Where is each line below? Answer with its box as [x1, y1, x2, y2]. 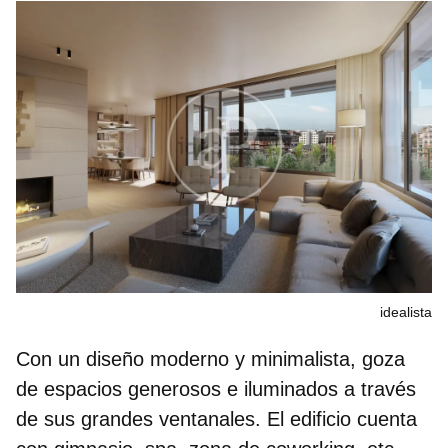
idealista [380, 304, 432, 321]
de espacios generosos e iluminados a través [16, 378, 416, 401]
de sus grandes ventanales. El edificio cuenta [16, 408, 417, 431]
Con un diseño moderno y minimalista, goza [16, 348, 405, 371]
